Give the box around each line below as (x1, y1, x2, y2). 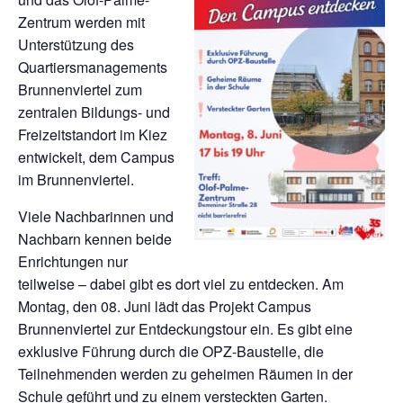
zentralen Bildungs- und (18, 102, 170, 122)
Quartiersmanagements (18, 57, 167, 77)
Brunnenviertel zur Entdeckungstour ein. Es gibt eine (18, 318, 353, 339)
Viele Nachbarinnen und (18, 206, 174, 227)
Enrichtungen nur (18, 251, 128, 272)
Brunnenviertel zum (18, 79, 142, 100)
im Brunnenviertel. (18, 169, 134, 190)
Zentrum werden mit (18, 12, 145, 32)
